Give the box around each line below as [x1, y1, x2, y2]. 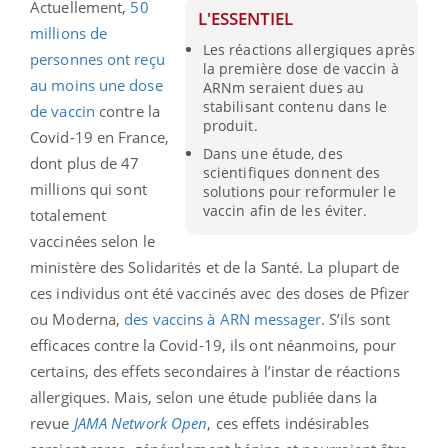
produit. [202, 116, 258, 136]
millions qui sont [30, 178, 147, 199]
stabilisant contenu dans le [202, 97, 388, 117]
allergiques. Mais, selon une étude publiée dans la [30, 386, 378, 407]
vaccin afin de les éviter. [202, 201, 368, 221]
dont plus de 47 [30, 152, 140, 173]
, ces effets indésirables [207, 412, 369, 433]
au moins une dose [30, 74, 163, 95]
